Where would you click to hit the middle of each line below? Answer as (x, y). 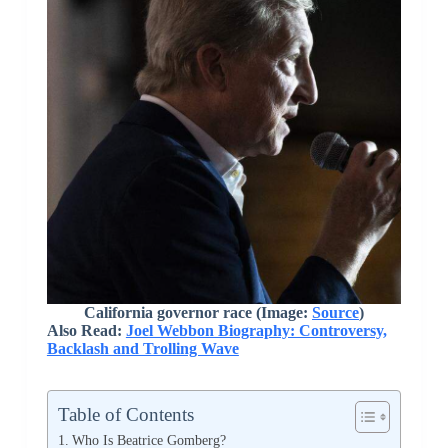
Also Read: (86, 330)
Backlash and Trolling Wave (142, 348)
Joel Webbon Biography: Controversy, (256, 330)
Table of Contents (125, 414)
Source (335, 312)
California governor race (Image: (197, 312)
